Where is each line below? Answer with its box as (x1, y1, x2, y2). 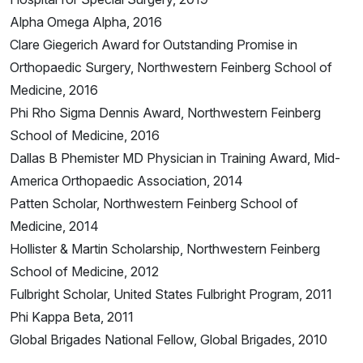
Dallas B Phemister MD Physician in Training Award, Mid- (10, 150, 340, 167)
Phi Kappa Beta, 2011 (10, 309, 134, 326)
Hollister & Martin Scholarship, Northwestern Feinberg (10, 241, 320, 258)
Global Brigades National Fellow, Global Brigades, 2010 (10, 331, 327, 348)
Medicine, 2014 (10, 218, 99, 235)
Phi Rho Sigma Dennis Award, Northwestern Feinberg (10, 105, 321, 122)
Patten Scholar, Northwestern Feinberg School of (10, 195, 298, 212)
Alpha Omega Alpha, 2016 (10, 14, 162, 31)
